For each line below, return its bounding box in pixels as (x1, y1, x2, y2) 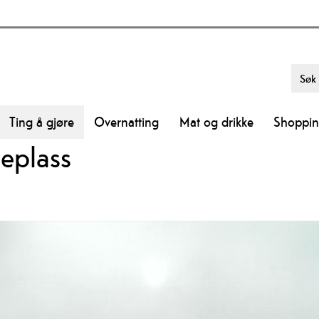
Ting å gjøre (9, 113, 74, 130)
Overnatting (94, 113, 159, 130)
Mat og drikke (179, 113, 253, 130)
